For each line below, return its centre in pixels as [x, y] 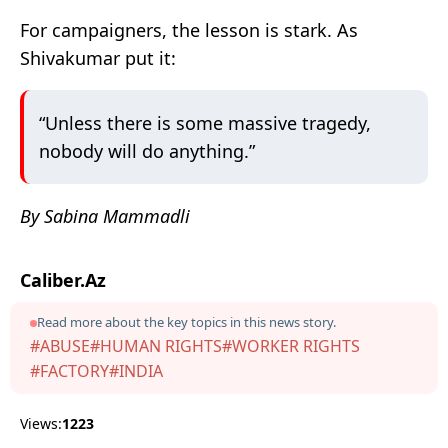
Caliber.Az [63, 280]
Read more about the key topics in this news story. [186, 322]
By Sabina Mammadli [105, 216]
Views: [41, 424]
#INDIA [136, 371]
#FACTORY [69, 371]
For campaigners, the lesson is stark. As [189, 30]
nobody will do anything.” [147, 151]
